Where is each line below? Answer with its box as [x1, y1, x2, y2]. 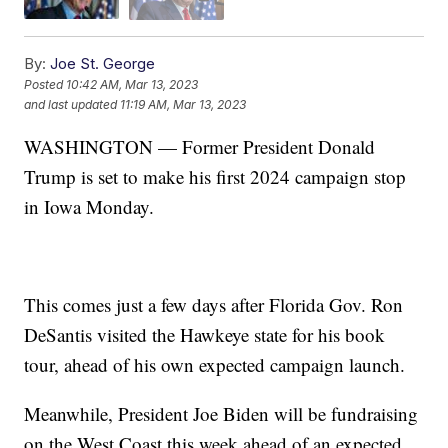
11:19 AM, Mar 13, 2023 [120, 97, 247, 113]
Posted [24, 77, 67, 93]
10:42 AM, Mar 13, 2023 [66, 77, 199, 93]
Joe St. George [50, 53, 156, 73]
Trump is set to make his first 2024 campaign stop [24, 163, 407, 189]
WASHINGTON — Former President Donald [24, 133, 376, 159]
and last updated [24, 97, 118, 113]
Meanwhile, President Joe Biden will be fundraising [24, 400, 419, 426]
